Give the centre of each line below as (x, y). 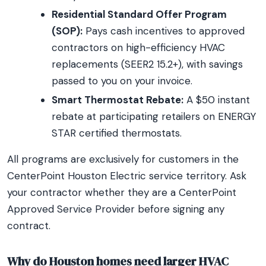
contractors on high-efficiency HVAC (138, 47)
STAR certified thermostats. (117, 133)
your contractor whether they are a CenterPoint (122, 192)
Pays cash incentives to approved (164, 31)
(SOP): (67, 31)
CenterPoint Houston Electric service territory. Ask (127, 176)
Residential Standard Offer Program (139, 14)
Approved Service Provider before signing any (116, 209)
